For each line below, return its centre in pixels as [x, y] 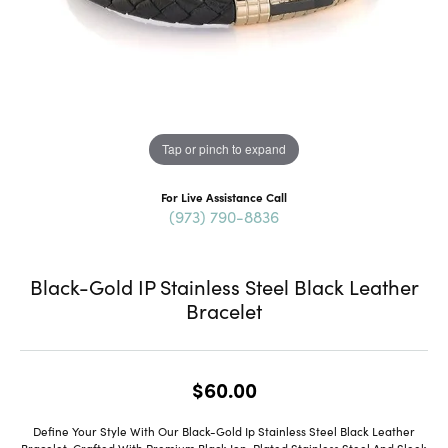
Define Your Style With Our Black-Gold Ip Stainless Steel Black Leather [224, 430]
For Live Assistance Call [224, 196]
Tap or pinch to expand [224, 149]
